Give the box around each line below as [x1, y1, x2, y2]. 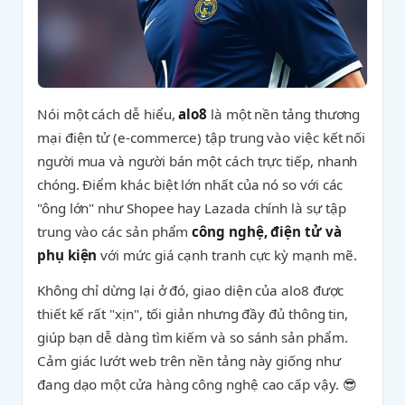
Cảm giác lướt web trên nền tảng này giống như [37, 352, 341, 370]
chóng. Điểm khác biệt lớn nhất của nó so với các [37, 175, 344, 193]
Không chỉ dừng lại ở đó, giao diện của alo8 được [37, 281, 344, 299]
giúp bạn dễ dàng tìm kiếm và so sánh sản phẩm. [37, 328, 348, 346]
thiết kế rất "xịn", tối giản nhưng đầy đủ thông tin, [37, 305, 349, 323]
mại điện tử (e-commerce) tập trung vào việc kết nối [37, 128, 366, 146]
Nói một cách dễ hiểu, [37, 105, 179, 123]
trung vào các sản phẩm [37, 222, 193, 240]
